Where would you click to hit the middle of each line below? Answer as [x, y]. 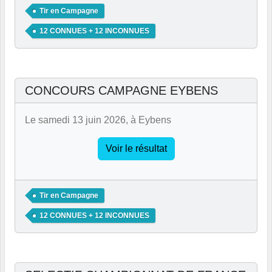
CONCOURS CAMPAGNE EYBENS [121, 90]
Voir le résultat [136, 148]
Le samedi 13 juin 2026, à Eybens [98, 120]
